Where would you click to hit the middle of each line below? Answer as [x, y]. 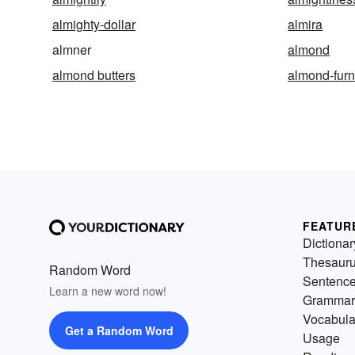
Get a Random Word [119, 331]
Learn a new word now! [108, 291]
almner [72, 50]
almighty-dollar [94, 25]
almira [305, 25]
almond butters [94, 75]
